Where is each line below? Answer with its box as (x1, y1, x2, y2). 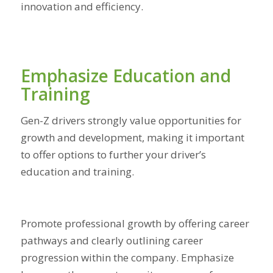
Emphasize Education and (20, 64, 231, 88)
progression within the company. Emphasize (20, 250, 234, 264)
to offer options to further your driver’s (20, 147, 206, 161)
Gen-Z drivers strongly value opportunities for (20, 113, 241, 127)
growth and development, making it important (20, 130, 244, 144)
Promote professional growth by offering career (20, 216, 249, 230)
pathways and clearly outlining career (20, 233, 203, 247)
